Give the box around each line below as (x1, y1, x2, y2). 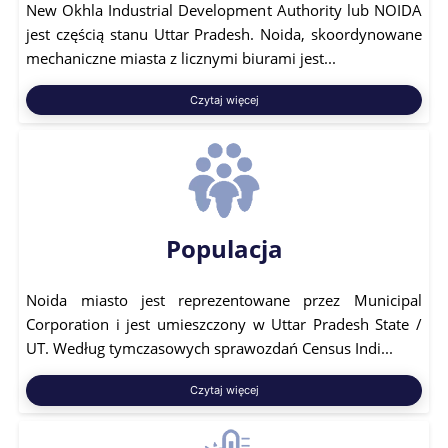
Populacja (165, 232, 283, 266)
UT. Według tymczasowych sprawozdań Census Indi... (26, 337, 394, 358)
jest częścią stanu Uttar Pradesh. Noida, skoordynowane (26, 23, 422, 44)
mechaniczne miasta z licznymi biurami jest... (26, 47, 337, 68)
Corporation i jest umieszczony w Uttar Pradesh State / (26, 313, 422, 334)
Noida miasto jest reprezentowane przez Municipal (26, 289, 422, 310)
